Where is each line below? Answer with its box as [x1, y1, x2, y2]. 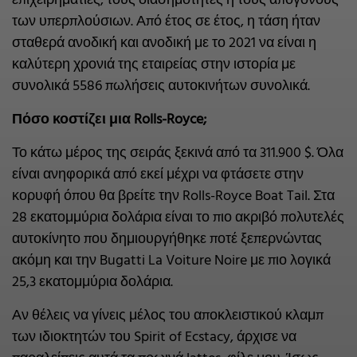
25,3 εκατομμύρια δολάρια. [12, 270, 173, 294]
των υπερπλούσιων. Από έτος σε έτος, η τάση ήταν [12, 10, 320, 33]
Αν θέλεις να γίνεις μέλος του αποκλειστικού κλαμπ [12, 304, 324, 328]
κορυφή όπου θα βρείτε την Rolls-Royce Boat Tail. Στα [12, 184, 335, 208]
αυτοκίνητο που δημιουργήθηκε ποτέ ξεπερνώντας [12, 227, 322, 251]
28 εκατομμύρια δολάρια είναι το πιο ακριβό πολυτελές [12, 206, 344, 229]
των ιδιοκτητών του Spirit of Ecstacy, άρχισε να [12, 325, 296, 349]
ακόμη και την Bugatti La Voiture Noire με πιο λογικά [12, 249, 331, 273]
